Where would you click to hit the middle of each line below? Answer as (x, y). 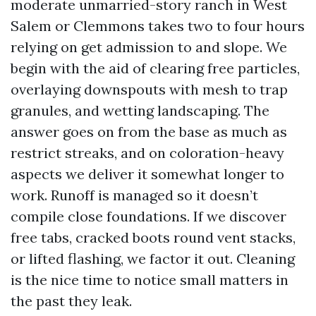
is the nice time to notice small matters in (150, 280)
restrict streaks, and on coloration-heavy (147, 153)
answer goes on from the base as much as (149, 132)
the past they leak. (71, 301)
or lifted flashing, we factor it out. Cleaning (153, 259)
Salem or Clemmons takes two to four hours (158, 26)
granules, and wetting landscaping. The (140, 110)
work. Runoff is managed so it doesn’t (134, 195)
